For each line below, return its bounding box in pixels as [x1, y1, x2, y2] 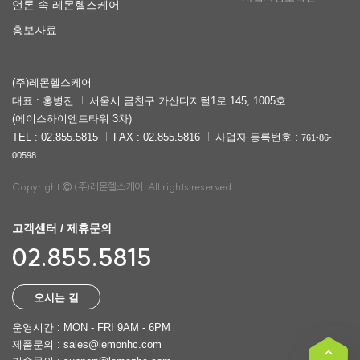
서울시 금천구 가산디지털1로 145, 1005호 [89, 95, 286, 108]
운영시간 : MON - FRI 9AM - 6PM [12, 321, 170, 334]
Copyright [12, 180, 63, 194]
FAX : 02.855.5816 [113, 131, 200, 144]
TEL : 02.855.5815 [12, 131, 98, 144]
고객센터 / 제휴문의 [12, 222, 112, 235]
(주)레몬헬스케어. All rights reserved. [72, 180, 234, 194]
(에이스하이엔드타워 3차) [12, 112, 132, 125]
